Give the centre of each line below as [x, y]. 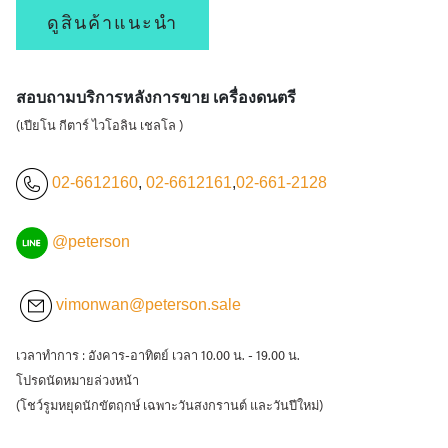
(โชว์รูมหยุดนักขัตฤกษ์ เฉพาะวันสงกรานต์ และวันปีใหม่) [169, 406]
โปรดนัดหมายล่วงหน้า [77, 381]
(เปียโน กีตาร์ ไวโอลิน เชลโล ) [99, 126]
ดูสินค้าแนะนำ [112, 22]
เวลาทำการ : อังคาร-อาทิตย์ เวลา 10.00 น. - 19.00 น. [158, 356]
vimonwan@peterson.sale [148, 305]
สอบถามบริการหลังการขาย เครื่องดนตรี [156, 97]
